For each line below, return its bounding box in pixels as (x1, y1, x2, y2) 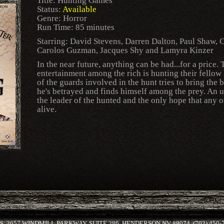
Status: (37, 4, 62, 14)
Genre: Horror (37, 13, 87, 23)
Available (62, 4, 96, 14)
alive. (37, 104, 56, 114)
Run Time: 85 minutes (37, 22, 114, 32)
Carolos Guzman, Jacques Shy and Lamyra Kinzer (37, 45, 213, 55)
